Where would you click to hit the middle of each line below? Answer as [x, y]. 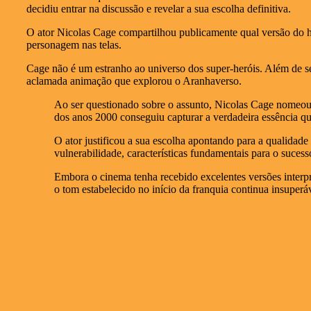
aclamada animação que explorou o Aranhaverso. [134, 81]
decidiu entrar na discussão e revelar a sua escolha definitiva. [159, 8]
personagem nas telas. [74, 44]
